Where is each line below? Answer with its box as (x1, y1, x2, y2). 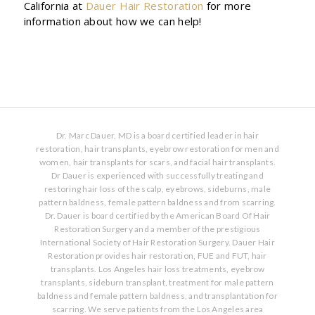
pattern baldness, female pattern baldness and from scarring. (39, 197, 276, 207)
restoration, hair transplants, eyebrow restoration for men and (36, 143, 279, 154)
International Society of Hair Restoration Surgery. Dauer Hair (40, 237, 275, 247)
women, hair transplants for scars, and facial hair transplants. (39, 157, 276, 167)
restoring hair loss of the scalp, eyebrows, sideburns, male (44, 184, 271, 194)
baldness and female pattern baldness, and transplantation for (37, 290, 278, 301)
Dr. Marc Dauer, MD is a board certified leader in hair (56, 130, 259, 141)
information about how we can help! (23, 13, 202, 28)
